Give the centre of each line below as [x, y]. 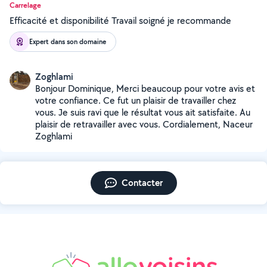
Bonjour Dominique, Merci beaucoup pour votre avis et [145, 89]
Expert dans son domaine [68, 41]
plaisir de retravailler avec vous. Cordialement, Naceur [144, 124]
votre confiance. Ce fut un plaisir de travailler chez [136, 100]
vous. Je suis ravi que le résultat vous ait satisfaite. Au [143, 112]
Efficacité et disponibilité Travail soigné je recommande [120, 21]
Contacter [142, 183]
